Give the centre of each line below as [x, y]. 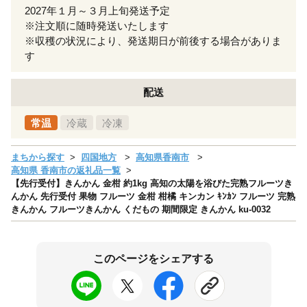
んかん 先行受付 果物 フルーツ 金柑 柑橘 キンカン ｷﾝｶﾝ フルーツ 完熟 [153, 196]
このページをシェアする [153, 258]
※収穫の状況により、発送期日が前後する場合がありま [153, 40]
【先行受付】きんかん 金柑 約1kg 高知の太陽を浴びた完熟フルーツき [152, 183]
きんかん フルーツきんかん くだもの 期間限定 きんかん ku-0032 [141, 209]
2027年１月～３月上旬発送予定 [97, 10]
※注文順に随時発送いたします [97, 25]
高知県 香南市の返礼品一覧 [66, 170]
